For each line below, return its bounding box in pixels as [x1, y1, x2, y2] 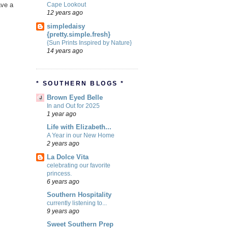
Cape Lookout [47, 1, 86, 9]
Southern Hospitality [47, 190, 111, 198]
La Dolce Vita [47, 153, 89, 161]
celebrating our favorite [47, 161, 110, 169]
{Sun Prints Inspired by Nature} [47, 39, 132, 46]
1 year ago [47, 110, 76, 118]
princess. [47, 169, 72, 177]
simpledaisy [47, 22, 85, 30]
